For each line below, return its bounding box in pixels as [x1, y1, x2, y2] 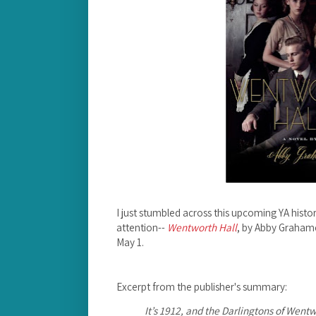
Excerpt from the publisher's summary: [116, 279, 287, 293]
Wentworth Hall [167, 219, 237, 234]
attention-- [116, 219, 167, 234]
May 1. [116, 234, 144, 249]
